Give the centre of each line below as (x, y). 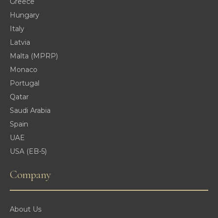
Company (30, 175)
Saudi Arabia (30, 111)
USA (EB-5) (28, 152)
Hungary (25, 15)
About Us (26, 209)
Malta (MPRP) (34, 56)
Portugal (25, 83)
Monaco (24, 70)
